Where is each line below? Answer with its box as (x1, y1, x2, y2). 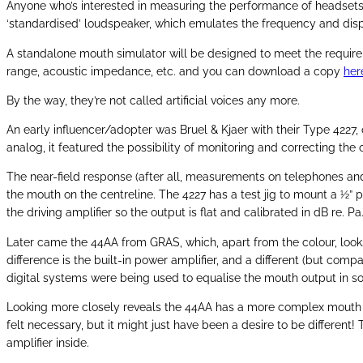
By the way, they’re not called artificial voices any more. (6, 93, 300, 107)
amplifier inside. (6, 335, 89, 349)
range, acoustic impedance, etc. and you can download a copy (6, 64, 344, 78)
